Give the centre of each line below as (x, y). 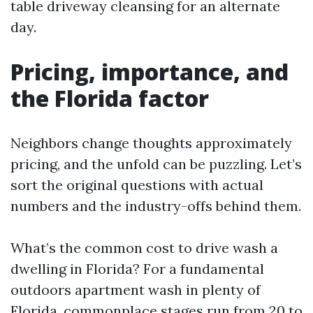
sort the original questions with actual (137, 185)
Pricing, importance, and (150, 72)
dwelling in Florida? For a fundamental (137, 269)
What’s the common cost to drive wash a (144, 248)
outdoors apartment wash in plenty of (136, 290)
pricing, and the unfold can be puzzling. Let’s (156, 164)
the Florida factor (110, 98)
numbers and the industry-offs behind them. (156, 206)
